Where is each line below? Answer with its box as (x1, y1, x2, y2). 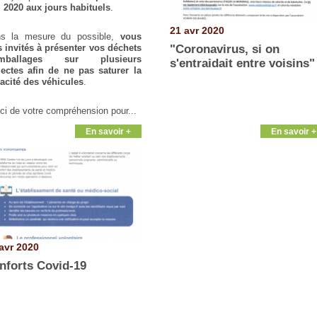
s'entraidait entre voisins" (170, 56, 316, 70)
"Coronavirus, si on (170, 42, 280, 56)
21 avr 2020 (170, 25, 225, 37)
